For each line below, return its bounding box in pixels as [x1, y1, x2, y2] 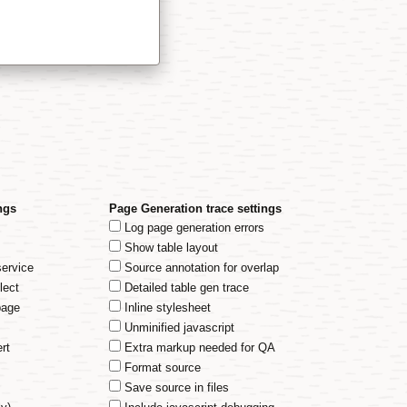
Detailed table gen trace [121, 281, 249, 294]
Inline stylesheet [121, 301, 211, 314]
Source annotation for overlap [121, 261, 279, 274]
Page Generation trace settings [109, 202, 282, 215]
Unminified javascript [121, 321, 234, 334]
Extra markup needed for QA [121, 341, 275, 354]
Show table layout [121, 241, 218, 254]
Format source [121, 361, 201, 374]
